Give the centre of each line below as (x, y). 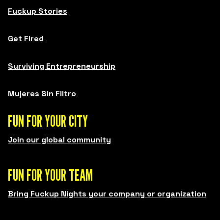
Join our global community (59, 139)
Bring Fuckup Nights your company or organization (107, 193)
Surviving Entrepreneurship (62, 66)
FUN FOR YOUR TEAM (50, 175)
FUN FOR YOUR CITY (48, 121)
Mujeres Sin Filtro (42, 93)
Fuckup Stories (38, 11)
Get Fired (26, 38)
